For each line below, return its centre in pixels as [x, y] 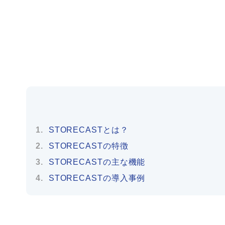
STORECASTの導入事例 [97, 178]
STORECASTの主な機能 [97, 162]
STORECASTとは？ [88, 130]
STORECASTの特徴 [88, 146]
